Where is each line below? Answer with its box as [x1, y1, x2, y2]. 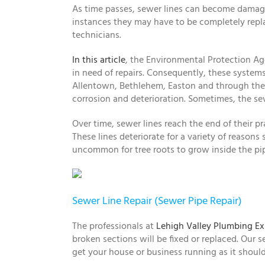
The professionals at [72, 218, 156, 234]
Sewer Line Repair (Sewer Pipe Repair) [72, 192, 242, 210]
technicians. [72, 27, 121, 43]
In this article [72, 52, 125, 68]
